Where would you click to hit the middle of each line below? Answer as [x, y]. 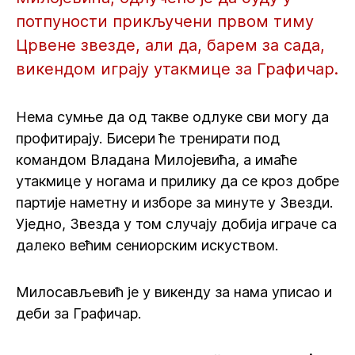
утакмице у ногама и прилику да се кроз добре [177, 181]
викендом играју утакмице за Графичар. [177, 69]
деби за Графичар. [78, 313]
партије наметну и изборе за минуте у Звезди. [174, 202]
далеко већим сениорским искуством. [151, 245]
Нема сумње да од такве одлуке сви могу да [172, 117]
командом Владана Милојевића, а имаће [157, 160]
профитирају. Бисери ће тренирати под [148, 138]
